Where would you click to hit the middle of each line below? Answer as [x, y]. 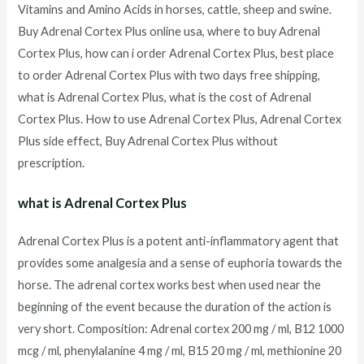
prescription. [52, 162]
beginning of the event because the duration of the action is [175, 307]
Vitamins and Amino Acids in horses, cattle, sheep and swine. [175, 9]
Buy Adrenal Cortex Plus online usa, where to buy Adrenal [169, 31]
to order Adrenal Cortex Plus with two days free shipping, [169, 75]
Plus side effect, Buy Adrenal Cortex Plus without [148, 141]
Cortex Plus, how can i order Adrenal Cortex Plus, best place [176, 53]
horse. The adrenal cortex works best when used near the [170, 285]
